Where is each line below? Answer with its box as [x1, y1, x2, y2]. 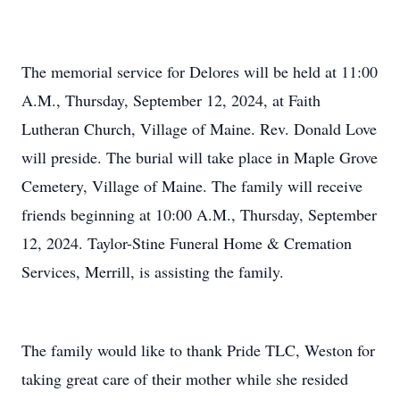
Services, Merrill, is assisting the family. [21, 261, 284, 282]
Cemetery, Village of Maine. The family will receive [21, 175, 362, 196]
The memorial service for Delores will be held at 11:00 [21, 61, 378, 82]
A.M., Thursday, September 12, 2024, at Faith [21, 89, 321, 111]
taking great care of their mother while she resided [21, 368, 348, 389]
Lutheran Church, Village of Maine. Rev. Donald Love [21, 118, 377, 139]
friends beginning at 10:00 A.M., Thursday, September [21, 204, 377, 225]
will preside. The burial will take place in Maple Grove [21, 146, 378, 168]
